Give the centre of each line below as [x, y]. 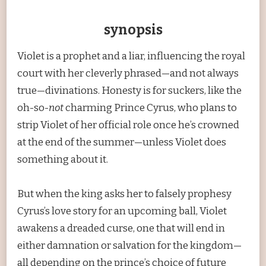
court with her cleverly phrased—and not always [128, 74]
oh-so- [33, 108]
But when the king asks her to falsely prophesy [124, 194]
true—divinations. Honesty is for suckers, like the [129, 91]
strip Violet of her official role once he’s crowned [128, 125]
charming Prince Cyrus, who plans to [150, 108]
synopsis [133, 30]
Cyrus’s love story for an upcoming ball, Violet [122, 211]
